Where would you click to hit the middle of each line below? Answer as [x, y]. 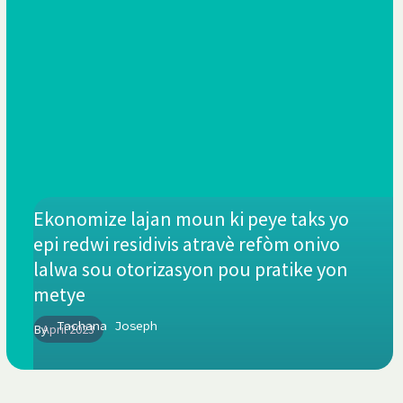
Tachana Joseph [107, 325]
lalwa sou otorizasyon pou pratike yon [191, 269]
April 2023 [69, 329]
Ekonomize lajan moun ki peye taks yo [192, 218]
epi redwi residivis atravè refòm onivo [187, 243]
